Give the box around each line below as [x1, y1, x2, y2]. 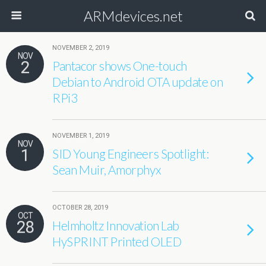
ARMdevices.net [83, 7, 183, 24]
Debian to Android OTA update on [52, 74, 223, 89]
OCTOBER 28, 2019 [52, 204, 108, 211]
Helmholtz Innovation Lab [52, 218, 180, 233]
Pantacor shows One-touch [52, 58, 188, 73]
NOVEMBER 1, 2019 [52, 132, 109, 140]
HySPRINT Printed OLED [52, 234, 182, 249]
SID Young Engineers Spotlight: [52, 146, 209, 161]
